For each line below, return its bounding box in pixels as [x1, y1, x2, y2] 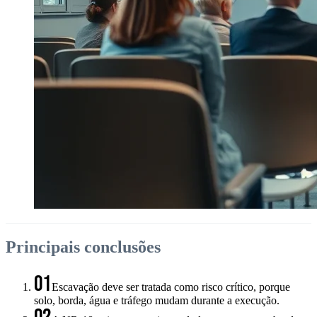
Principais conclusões [6, 237, 161, 256]
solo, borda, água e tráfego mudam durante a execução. [34, 294, 279, 306]
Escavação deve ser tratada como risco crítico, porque [51, 280, 290, 293]
